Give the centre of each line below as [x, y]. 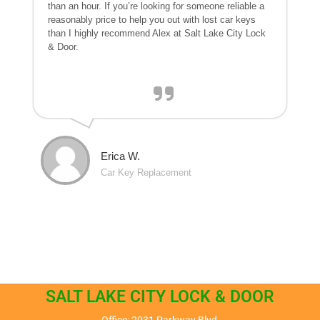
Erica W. [121, 156]
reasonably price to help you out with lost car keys [152, 20]
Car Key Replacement [146, 173]
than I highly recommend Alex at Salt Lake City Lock [157, 34]
